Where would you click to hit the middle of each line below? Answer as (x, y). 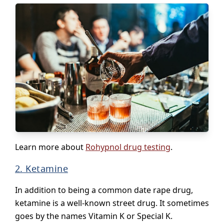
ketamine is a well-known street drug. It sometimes (112, 203)
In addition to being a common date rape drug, (104, 190)
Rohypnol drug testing (128, 147)
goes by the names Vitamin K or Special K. (94, 216)
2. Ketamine (41, 169)
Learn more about (50, 147)
